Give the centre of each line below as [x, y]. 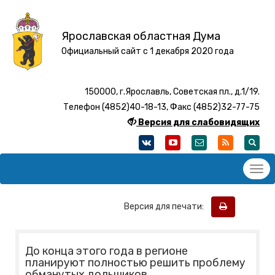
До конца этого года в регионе [107, 251]
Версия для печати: [167, 206]
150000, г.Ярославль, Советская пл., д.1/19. [172, 92]
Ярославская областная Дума [141, 36]
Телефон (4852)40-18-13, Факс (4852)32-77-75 [161, 107]
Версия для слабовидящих [199, 123]
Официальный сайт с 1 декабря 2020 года [147, 51]
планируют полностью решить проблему [135, 263]
